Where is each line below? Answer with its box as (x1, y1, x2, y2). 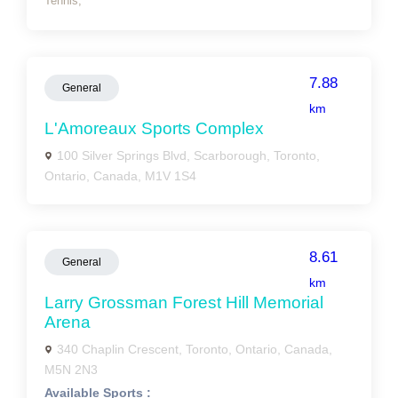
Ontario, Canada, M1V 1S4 (44, 169, 196, 183)
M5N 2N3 (44, 362, 98, 377)
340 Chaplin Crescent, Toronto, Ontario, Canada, (57, 342, 332, 356)
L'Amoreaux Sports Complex (44, 119, 264, 138)
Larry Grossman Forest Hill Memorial (44, 293, 323, 312)
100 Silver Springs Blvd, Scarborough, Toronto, (57, 148, 320, 163)
